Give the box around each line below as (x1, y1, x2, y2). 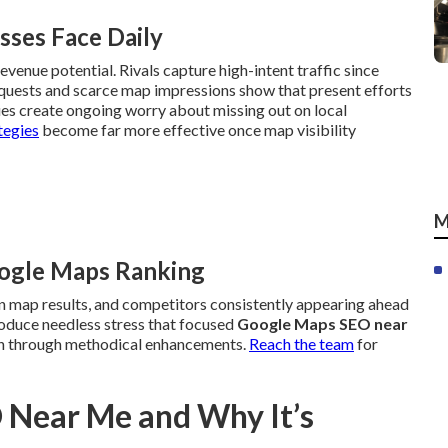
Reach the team (249, 333, 354, 353)
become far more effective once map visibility (39, 120, 356, 139)
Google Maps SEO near (237, 313, 408, 333)
